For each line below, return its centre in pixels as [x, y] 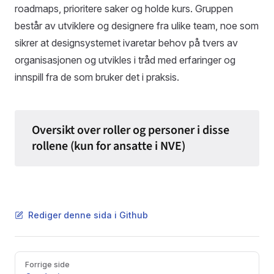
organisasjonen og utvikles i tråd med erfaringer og [125, 60]
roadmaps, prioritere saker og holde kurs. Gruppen [124, 9]
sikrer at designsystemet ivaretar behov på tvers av [126, 43]
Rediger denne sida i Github [88, 215]
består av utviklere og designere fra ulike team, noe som [137, 26]
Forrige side [47, 265]
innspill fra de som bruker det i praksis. [97, 77]
